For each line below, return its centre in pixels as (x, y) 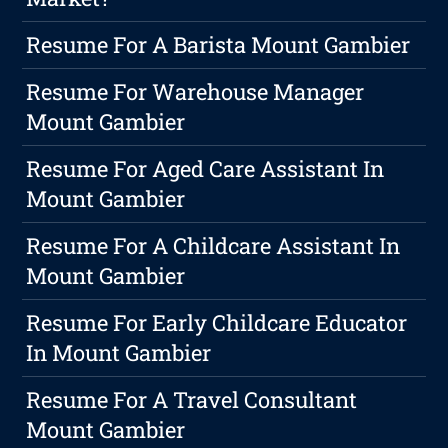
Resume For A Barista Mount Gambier (218, 45)
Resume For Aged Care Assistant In (205, 169)
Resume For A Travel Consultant (192, 400)
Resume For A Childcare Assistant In (213, 246)
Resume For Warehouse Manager (195, 92)
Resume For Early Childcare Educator (217, 323)
